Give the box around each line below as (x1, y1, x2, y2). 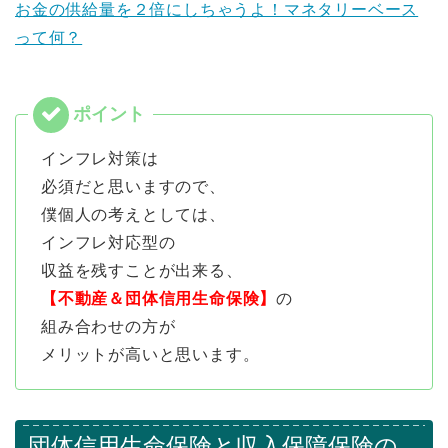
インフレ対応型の (41, 234, 176, 252)
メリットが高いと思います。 (41, 346, 260, 364)
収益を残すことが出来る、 (41, 262, 243, 280)
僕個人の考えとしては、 (41, 206, 226, 224)
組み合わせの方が (41, 318, 176, 336)
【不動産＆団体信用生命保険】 (41, 290, 277, 308)
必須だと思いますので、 (41, 178, 226, 196)
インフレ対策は (41, 150, 159, 168)
